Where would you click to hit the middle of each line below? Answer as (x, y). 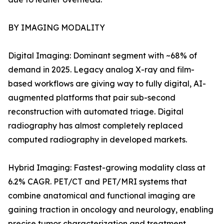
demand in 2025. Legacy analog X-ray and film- (101, 70)
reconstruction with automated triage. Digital (96, 112)
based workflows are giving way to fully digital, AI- (107, 84)
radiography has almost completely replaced (95, 126)
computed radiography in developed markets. (97, 140)
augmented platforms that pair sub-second (92, 98)
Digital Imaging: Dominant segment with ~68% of (102, 56)
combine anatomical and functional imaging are (102, 196)
